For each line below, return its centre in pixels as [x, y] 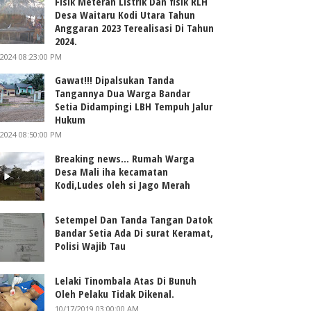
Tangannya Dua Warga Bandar [123, 93]
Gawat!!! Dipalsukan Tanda [115, 79]
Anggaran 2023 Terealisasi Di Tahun [135, 27]
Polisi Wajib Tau [91, 245]
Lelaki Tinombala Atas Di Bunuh [126, 280]
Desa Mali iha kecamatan [112, 171]
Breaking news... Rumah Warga [125, 158]
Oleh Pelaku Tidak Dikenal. [115, 293]
